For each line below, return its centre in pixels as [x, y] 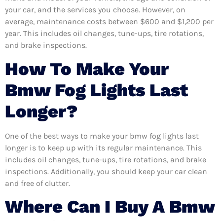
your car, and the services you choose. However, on [95, 10]
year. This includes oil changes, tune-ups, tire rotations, [104, 34]
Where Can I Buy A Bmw [110, 206]
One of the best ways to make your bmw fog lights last [102, 136]
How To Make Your [87, 69]
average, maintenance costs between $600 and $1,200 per [109, 22]
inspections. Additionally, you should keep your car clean [106, 171]
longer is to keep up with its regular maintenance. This [103, 147]
